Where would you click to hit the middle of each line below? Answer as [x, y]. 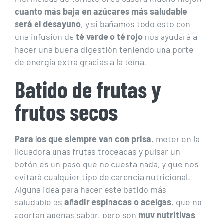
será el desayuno [48, 24]
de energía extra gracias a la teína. [81, 62]
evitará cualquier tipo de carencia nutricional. [102, 176]
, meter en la [175, 138]
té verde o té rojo [109, 36]
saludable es [39, 202]
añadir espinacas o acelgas [118, 202]
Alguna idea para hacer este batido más [91, 189]
